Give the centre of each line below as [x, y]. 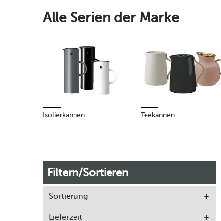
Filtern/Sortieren [88, 173]
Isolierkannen [64, 115]
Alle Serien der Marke [111, 17]
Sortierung [68, 196]
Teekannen [158, 115]
